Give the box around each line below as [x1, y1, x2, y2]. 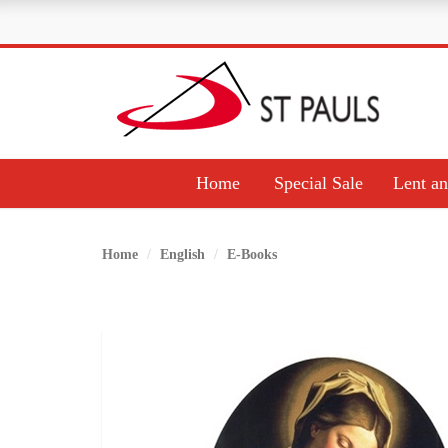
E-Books [227, 247, 277, 262]
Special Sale [274, 173, 363, 193]
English [160, 247, 205, 262]
